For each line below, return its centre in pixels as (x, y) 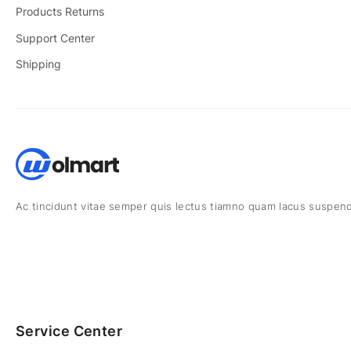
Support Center (55, 38)
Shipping (38, 64)
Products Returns (60, 12)
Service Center (69, 331)
